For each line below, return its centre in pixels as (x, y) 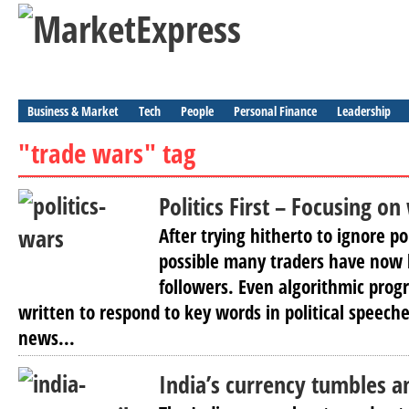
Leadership (364, 111)
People (197, 111)
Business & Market (73, 111)
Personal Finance (275, 111)
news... (47, 338)
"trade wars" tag (107, 153)
